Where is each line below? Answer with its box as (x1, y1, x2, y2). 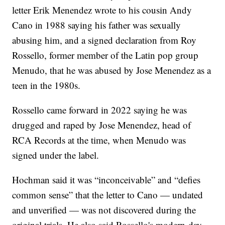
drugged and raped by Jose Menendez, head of (12, 118, 191, 131)
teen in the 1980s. (12, 78, 81, 91)
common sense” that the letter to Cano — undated (12, 188, 203, 201)
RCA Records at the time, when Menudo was (12, 133, 186, 146)
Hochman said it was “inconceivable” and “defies (12, 173, 201, 186)
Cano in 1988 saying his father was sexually (12, 18, 181, 31)
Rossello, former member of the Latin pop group (12, 48, 199, 61)
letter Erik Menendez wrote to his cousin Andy (12, 3, 192, 16)
